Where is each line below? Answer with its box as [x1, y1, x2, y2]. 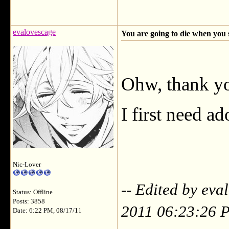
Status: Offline [13, 189, 53, 196]
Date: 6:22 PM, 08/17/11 [13, 207, 82, 214]
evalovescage [13, 28, 56, 36]
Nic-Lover [13, 161, 41, 168]
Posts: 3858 [13, 198, 45, 205]
